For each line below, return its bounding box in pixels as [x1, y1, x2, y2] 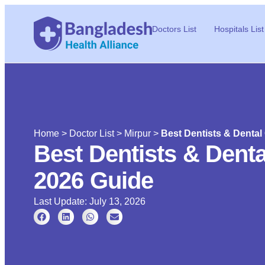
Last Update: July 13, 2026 [34, 196, 146, 206]
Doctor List [69, 128, 114, 138]
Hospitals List [214, 24, 264, 34]
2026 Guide [34, 167, 154, 193]
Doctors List [152, 24, 196, 34]
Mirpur [124, 128, 151, 138]
